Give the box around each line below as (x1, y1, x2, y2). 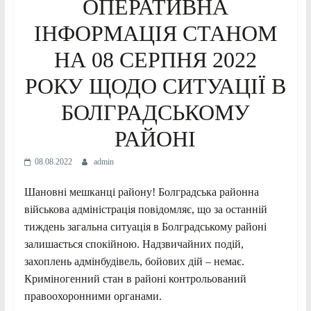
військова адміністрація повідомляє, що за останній (24, 203, 267, 215)
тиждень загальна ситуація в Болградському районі (24, 220, 267, 233)
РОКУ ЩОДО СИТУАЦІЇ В (24, 73, 286, 99)
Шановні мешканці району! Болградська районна (24, 185, 259, 198)
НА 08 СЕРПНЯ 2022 (53, 47, 257, 72)
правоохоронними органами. (24, 289, 162, 302)
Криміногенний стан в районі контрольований (24, 272, 246, 285)
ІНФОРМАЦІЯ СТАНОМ (33, 20, 277, 46)
